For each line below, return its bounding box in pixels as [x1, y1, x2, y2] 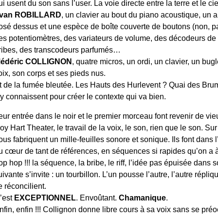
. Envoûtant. [76, 193, 119, 202]
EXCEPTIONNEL [14, 193, 76, 202]
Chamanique [119, 193, 166, 202]
